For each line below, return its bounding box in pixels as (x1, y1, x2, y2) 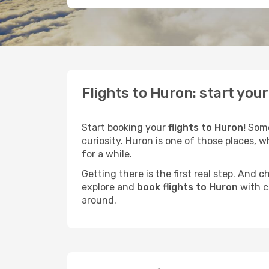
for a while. (82, 148, 132, 160)
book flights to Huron (137, 181, 238, 193)
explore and (82, 181, 137, 193)
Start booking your (82, 122, 168, 133)
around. (82, 195, 116, 206)
